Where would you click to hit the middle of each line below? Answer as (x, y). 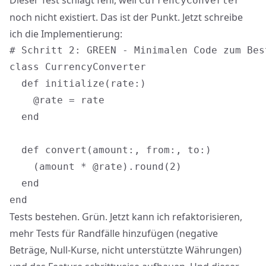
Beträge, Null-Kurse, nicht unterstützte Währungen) (126, 250)
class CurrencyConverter (78, 67)
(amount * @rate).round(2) (96, 167)
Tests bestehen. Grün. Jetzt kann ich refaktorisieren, (126, 217)
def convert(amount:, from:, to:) (110, 150)
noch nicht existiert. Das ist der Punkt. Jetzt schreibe (126, 17)
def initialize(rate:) (78, 83)
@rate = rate (57, 100)
